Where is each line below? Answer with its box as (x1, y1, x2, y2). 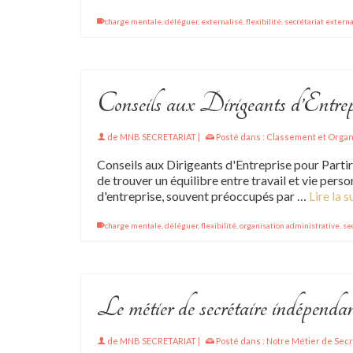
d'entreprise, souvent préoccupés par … (97, 188, 309, 203)
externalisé (201, 17, 243, 26)
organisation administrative (240, 221, 340, 230)
